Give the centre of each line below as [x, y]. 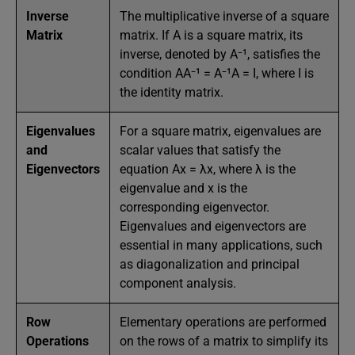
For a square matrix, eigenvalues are [220, 131]
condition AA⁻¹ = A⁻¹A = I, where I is [217, 73]
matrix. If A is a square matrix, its [211, 35]
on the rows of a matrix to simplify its [224, 341]
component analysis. [178, 283]
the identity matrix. [172, 92]
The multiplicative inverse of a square [224, 16]
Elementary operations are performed [223, 322]
